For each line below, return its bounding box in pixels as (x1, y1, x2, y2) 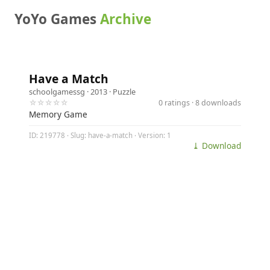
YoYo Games (14, 10, 100, 28)
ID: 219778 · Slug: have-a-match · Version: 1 (29, 131, 171, 140)
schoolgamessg (29, 86, 85, 97)
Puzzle (113, 86, 136, 97)
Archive (100, 10, 151, 28)
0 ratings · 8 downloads (159, 97, 241, 108)
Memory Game (29, 108, 87, 120)
